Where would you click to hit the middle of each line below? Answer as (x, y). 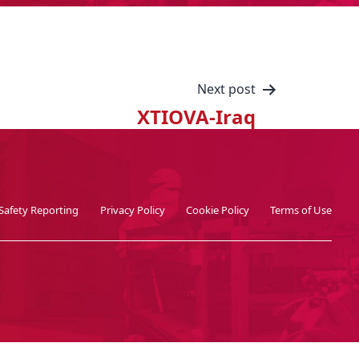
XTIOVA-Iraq (196, 117)
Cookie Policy (218, 210)
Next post (226, 89)
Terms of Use (301, 210)
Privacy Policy (132, 210)
